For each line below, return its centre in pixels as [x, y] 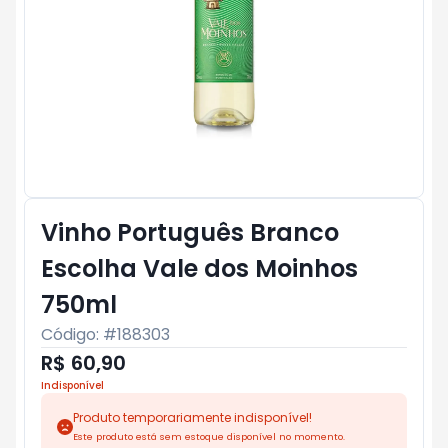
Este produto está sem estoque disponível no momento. [209, 436]
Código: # [79, 334]
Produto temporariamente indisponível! [192, 417]
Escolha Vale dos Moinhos [199, 268]
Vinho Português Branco [190, 232]
